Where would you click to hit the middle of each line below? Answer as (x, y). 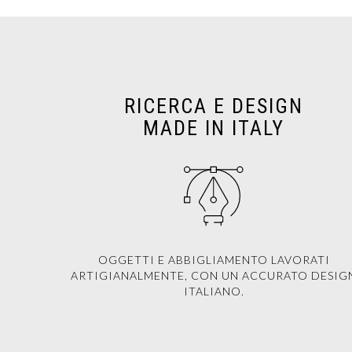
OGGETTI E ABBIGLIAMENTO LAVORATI (214, 260)
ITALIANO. (214, 291)
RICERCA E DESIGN (214, 106)
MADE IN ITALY (214, 128)
